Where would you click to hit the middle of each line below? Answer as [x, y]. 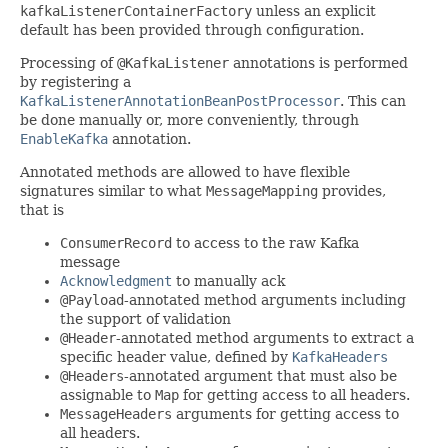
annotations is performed [318, 63]
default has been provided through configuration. [192, 30]
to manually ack [228, 281]
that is [42, 210]
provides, [352, 191]
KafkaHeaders [340, 357]
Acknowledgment [116, 281]
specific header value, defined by [176, 357]
